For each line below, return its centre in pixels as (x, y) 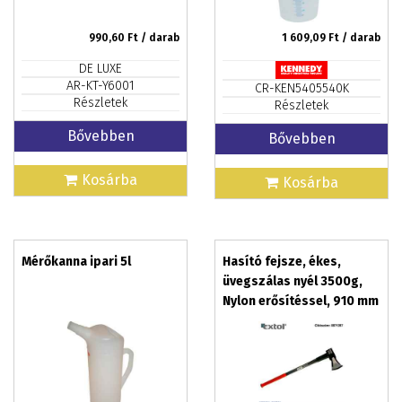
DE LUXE (100, 69)
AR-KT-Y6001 (100, 86)
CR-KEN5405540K (301, 88)
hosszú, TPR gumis (279, 321)
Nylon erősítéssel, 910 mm (301, 301)
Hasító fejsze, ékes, (282, 262)
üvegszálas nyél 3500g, (293, 281)
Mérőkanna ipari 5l (76, 262)
